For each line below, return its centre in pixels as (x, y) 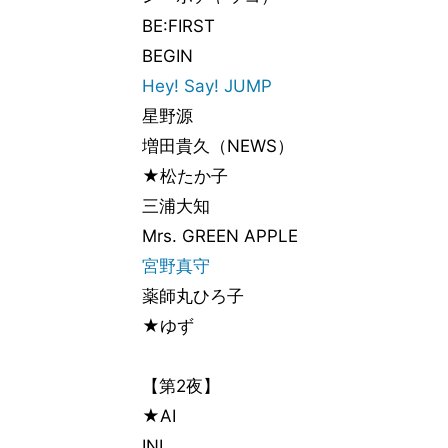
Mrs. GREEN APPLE (220, 236)
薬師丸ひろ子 (193, 296)
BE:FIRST (178, 26)
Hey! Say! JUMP (207, 86)
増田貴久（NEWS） (218, 146)
